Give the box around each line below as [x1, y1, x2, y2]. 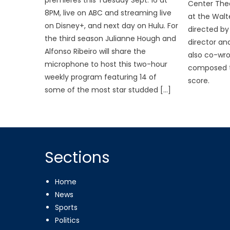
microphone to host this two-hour [45, 59, 168, 69]
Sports [55, 202, 78, 213]
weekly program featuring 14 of [45, 71, 157, 82]
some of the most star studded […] [45, 84, 171, 95]
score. [187, 75, 209, 86]
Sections [45, 146, 110, 168]
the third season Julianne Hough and [45, 33, 177, 44]
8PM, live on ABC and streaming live [45, 7, 172, 18]
